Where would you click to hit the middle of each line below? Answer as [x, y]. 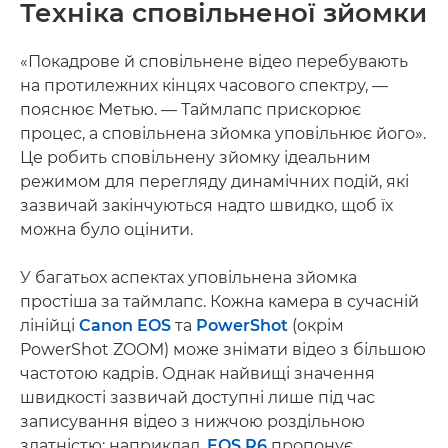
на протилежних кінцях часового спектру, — [204, 85]
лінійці [49, 325]
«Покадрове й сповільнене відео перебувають [214, 61]
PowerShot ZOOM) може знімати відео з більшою [223, 349]
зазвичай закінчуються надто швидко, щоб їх [206, 205]
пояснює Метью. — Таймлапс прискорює [190, 109]
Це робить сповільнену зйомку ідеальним [195, 157]
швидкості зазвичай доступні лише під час [197, 397]
